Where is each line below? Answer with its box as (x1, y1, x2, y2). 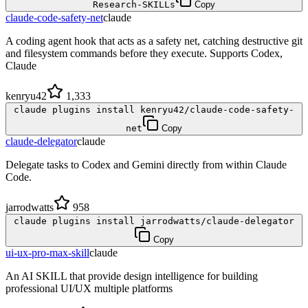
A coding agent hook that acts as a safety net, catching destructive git (5, 35, 302, 47)
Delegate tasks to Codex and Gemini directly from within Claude (5, 159, 287, 171)
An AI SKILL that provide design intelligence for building (5, 270, 258, 283)
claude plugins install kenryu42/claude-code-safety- (14, 104, 294, 115)
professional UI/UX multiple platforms (5, 283, 173, 295)
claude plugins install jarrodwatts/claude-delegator (14, 216, 294, 227)
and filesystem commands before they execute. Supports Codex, (5, 47, 283, 60)
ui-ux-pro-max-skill (5, 247, 89, 259)
